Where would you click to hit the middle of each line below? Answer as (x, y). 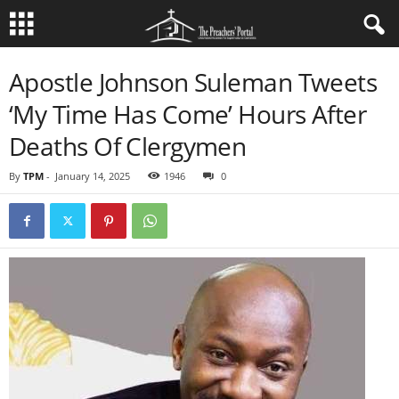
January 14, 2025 (93, 176)
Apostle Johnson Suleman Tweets (193, 82)
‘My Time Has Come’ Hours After (188, 114)
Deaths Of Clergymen (128, 146)
